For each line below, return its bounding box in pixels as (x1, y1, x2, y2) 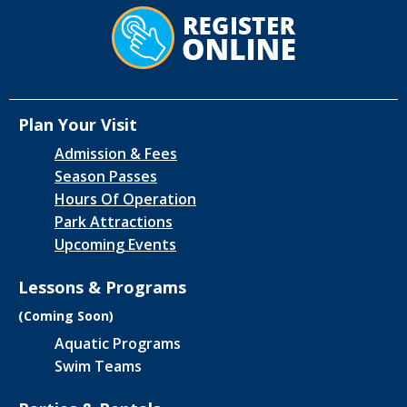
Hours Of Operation (55, 189, 196, 210)
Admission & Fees (55, 144, 177, 164)
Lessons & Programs (18, 276, 186, 299)
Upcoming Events (55, 234, 176, 255)
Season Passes (55, 166, 157, 187)
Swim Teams (55, 356, 142, 377)
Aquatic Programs (55, 333, 181, 354)
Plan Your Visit (18, 114, 137, 136)
